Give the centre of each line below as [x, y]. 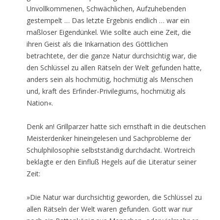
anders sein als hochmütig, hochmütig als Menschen [110, 79]
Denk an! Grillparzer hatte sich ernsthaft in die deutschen [116, 126]
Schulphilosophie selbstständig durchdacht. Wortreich [111, 150]
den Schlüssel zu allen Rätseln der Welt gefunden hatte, [114, 68]
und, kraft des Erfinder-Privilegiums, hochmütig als [106, 91]
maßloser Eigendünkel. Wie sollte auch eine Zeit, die [109, 32]
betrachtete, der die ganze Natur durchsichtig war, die [112, 56]
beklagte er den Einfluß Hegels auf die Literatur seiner [111, 162]
